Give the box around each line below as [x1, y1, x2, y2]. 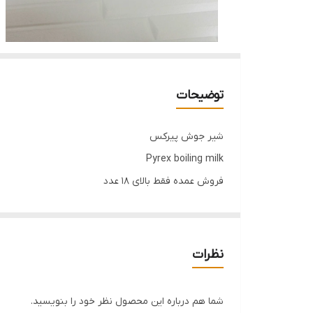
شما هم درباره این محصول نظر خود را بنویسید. [31, 294, 224, 308]
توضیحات [176, 87, 224, 103]
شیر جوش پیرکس [150, 129, 224, 143]
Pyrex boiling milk [146, 152, 224, 166]
